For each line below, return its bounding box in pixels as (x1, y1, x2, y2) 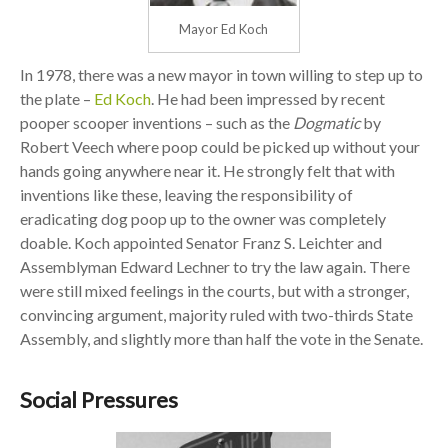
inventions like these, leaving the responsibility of (19, 185, 353, 205)
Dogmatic (292, 113, 360, 133)
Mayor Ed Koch (179, 21, 269, 38)
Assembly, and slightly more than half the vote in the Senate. (19, 329, 423, 349)
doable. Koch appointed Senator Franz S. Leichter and (19, 233, 382, 253)
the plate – (19, 89, 94, 109)
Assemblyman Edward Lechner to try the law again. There (19, 257, 410, 277)
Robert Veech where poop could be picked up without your (19, 137, 420, 157)
